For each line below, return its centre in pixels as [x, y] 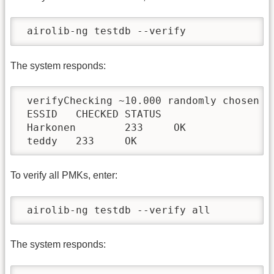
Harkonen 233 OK [103, 127]
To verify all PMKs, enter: [64, 176]
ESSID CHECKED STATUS [91, 114]
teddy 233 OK [79, 141]
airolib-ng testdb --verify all [116, 210]
